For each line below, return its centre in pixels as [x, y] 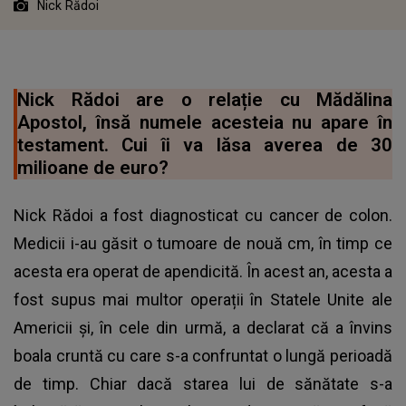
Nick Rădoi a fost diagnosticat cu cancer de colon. [203, 215]
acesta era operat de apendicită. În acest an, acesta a [203, 271]
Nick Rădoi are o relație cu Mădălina [205, 99]
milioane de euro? [93, 167]
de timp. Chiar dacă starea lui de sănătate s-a [203, 383]
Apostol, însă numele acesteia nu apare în [205, 122]
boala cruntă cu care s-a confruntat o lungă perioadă [203, 355]
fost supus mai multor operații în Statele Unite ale [203, 299]
